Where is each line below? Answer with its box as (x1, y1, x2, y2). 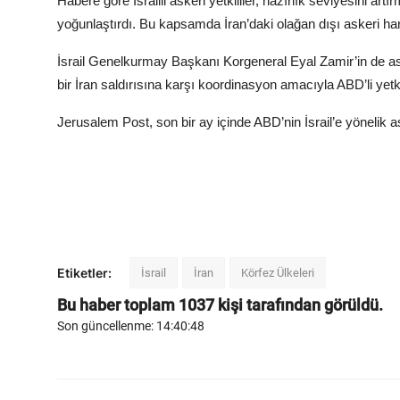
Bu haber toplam (57, 296, 179, 315)
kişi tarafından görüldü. (214, 296, 383, 315)
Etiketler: (57, 265, 112, 281)
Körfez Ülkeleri (241, 266, 314, 280)
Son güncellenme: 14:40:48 (57, 319, 204, 334)
